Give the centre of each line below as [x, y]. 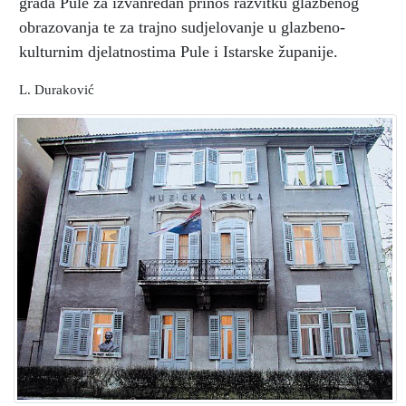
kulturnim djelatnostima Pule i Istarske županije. [179, 51]
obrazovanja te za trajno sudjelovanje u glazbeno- [182, 27]
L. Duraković [57, 89]
